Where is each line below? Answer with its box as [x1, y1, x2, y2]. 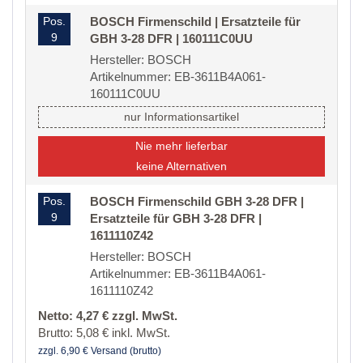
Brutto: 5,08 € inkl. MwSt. [38, 326, 170, 340]
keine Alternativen [136, 160, 227, 173]
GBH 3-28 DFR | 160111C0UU [90, 32, 253, 46]
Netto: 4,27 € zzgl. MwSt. [38, 309, 177, 323]
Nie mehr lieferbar [135, 139, 228, 153]
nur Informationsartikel [124, 110, 239, 124]
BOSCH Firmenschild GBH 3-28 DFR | [90, 194, 304, 209]
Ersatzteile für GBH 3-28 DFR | [90, 211, 262, 226]
